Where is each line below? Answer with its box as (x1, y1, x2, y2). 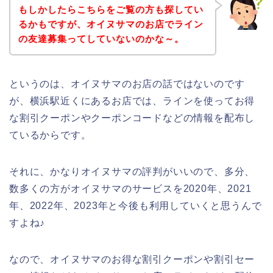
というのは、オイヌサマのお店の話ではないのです (9, 78, 245, 89)
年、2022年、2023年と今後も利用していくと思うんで (9, 200, 262, 211)
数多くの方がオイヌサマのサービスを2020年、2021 (9, 183, 252, 194)
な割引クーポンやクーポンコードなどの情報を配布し (9, 112, 255, 123)
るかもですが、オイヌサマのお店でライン (18, 18, 204, 29)
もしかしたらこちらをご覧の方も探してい (18, 4, 204, 15)
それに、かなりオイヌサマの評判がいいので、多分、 (9, 166, 255, 177)
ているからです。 (9, 129, 91, 140)
